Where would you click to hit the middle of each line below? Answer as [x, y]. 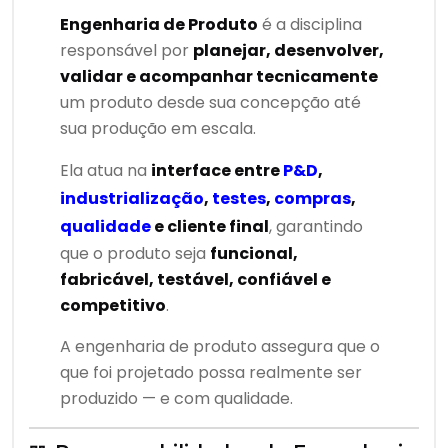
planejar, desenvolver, [289, 50]
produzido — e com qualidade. [177, 398]
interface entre [217, 170]
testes [239, 198]
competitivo [113, 305]
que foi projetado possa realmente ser [211, 372]
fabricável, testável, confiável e [196, 279]
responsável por [127, 50]
